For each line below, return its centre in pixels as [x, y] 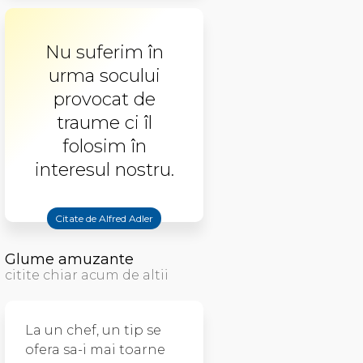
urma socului [104, 76]
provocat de [104, 99]
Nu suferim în [104, 52]
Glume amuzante [69, 259]
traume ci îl [104, 123]
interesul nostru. [104, 170]
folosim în [104, 146]
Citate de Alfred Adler [104, 218]
